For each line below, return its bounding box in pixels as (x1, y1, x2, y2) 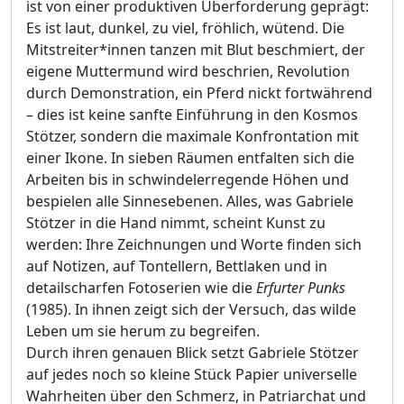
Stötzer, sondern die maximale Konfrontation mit (26, 126, 359, 147)
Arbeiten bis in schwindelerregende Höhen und (26, 170, 349, 190)
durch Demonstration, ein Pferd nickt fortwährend (26, 83, 372, 104)
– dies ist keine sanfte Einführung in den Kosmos (26, 105, 358, 125)
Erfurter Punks (256, 278, 345, 298)
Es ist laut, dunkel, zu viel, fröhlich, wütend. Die (26, 18, 344, 39)
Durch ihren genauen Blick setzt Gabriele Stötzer (26, 343, 359, 363)
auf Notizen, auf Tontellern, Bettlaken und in (26, 256, 327, 277)
